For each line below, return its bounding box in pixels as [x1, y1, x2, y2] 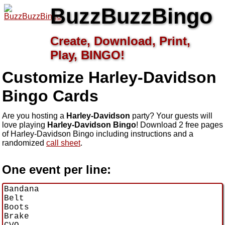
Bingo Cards [2, 86, 98, 105]
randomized [2, 138, 46, 147]
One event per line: [2, 162, 111, 176]
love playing [2, 120, 47, 129]
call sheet [46, 138, 80, 147]
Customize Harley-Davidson [2, 68, 216, 86]
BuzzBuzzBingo [50, 4, 212, 28]
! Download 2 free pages [136, 120, 223, 129]
